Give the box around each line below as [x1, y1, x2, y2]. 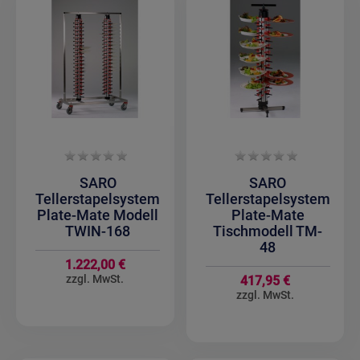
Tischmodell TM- [213, 223, 322, 240]
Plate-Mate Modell [37, 207, 159, 224]
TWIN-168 [65, 223, 131, 240]
